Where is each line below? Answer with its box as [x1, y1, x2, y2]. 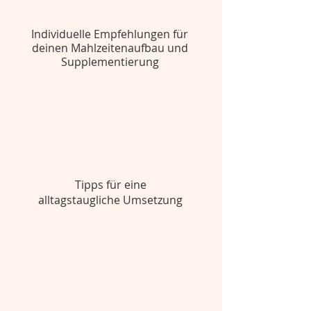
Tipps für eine [74, 177, 146, 192]
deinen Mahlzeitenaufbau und [31, 40, 188, 56]
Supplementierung [60, 54, 159, 69]
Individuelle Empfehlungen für [31, 26, 188, 42]
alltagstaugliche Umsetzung [38, 192, 183, 208]
